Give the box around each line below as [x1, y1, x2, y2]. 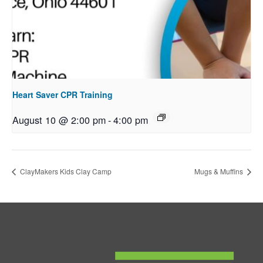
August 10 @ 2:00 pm [12, 112, 106, 127]
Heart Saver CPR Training [12, 88, 113, 100]
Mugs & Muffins [194, 166, 245, 177]
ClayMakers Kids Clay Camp [18, 166, 112, 177]
